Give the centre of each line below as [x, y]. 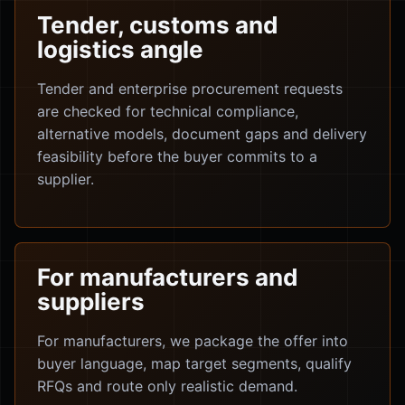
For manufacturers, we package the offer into [193, 341]
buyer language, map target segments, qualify [194, 363]
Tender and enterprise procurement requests [190, 89]
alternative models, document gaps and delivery [202, 134]
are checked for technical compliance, [168, 111]
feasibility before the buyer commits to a [177, 156]
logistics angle [120, 49]
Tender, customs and [158, 25]
